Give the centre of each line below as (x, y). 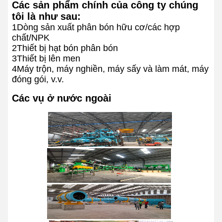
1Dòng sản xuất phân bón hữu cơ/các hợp (96, 27)
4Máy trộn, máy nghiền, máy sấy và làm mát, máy (110, 69)
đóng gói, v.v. (38, 79)
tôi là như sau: (46, 16)
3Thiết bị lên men (46, 58)
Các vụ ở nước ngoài (62, 98)
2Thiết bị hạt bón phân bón (65, 48)
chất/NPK (31, 38)
